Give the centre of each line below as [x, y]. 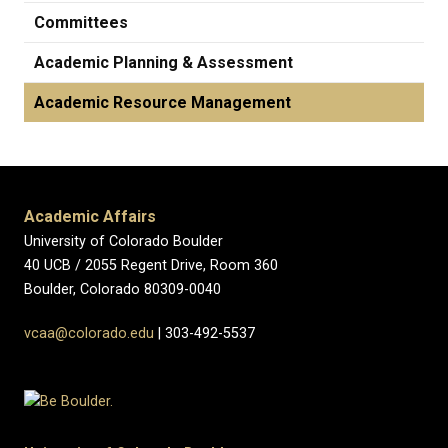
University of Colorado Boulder [123, 241]
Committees [81, 22]
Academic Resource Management [162, 102]
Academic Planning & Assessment [163, 62]
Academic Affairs [90, 216]
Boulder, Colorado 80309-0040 [122, 289]
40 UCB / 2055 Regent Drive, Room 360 [151, 265]
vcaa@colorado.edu [89, 333]
